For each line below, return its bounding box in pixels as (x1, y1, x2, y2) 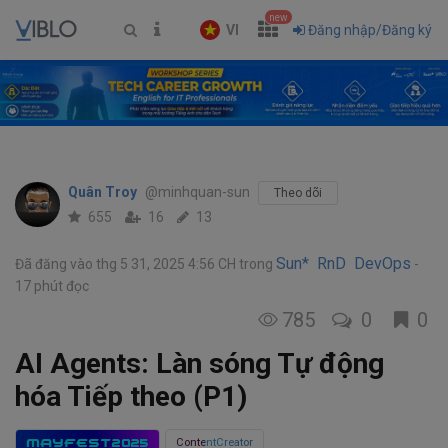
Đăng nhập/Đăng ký (308, 22, 432, 38)
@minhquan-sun (145, 184, 250, 201)
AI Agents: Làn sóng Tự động (15, 347, 384, 381)
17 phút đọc (15, 278, 89, 295)
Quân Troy (68, 184, 140, 201)
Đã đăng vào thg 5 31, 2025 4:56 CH (15, 256, 239, 273)
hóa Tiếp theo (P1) (15, 380, 247, 414)
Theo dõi (274, 186, 322, 201)
